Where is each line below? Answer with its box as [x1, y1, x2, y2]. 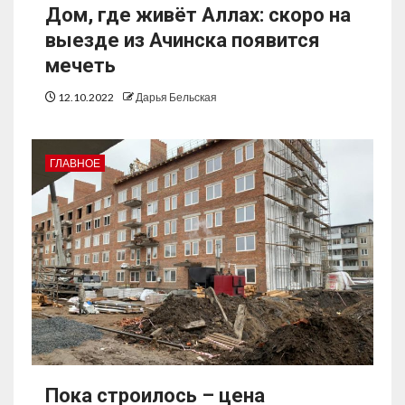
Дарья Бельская [136, 90, 217, 105]
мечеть [45, 54, 116, 78]
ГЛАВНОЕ [50, 156, 100, 171]
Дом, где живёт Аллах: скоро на [45, 4, 351, 27]
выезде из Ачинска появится [45, 29, 320, 52]
